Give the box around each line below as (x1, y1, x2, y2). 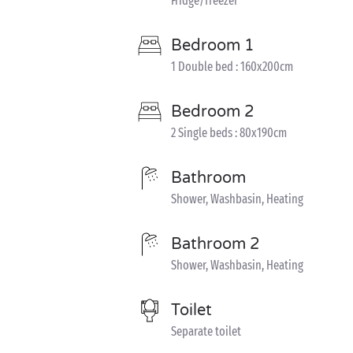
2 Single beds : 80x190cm (171, 125, 287, 140)
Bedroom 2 (171, 102, 255, 121)
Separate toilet (171, 324, 241, 339)
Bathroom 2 (171, 235, 260, 254)
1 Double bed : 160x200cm (171, 59, 293, 74)
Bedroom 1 (171, 36, 255, 55)
